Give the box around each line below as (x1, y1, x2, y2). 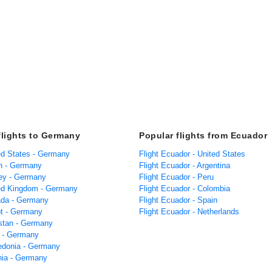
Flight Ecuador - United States (139, 149, 245, 158)
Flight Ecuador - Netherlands (139, 207, 239, 216)
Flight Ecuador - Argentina (139, 161, 230, 170)
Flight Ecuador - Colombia (139, 184, 230, 193)
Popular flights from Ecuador (139, 131, 267, 140)
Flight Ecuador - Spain (139, 195, 217, 205)
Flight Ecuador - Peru (139, 172, 214, 182)
